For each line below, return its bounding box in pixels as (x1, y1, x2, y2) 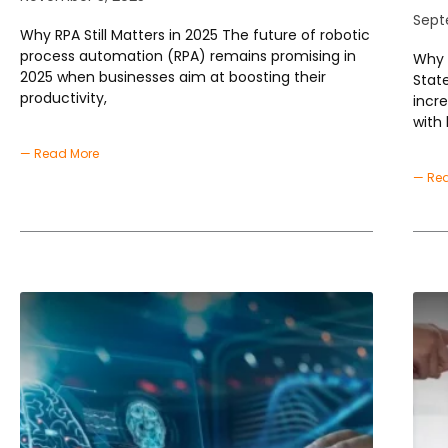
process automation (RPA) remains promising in (20, 46, 356, 67)
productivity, (20, 88, 107, 109)
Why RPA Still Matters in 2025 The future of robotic (20, 25, 370, 46)
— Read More (20, 145, 99, 163)
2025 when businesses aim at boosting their (20, 67, 326, 88)
